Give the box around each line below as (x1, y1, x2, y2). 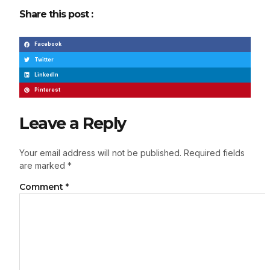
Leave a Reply (19, 113, 126, 134)
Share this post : (19, 8, 93, 20)
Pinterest (34, 86, 61, 93)
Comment (19, 181, 66, 193)
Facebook (34, 41, 62, 48)
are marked (19, 160, 67, 171)
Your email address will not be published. (19, 148, 181, 159)
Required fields (184, 148, 245, 159)
